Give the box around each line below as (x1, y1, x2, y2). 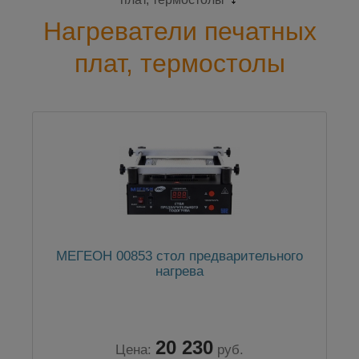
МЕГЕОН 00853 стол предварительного (56, 248, 303, 264)
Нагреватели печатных (42, 17, 317, 46)
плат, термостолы (74, 49, 285, 79)
